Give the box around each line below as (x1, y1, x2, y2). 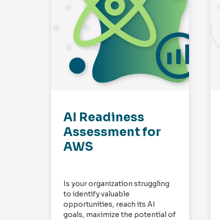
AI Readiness (63, 110, 145, 125)
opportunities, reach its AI (63, 200, 156, 209)
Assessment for (63, 125, 162, 140)
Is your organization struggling (63, 179, 170, 189)
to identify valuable (63, 190, 130, 199)
